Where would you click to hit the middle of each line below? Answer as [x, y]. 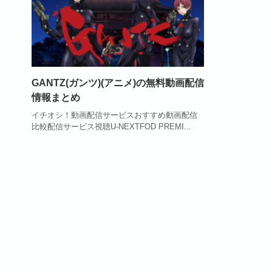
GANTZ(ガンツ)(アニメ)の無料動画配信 [118, 83]
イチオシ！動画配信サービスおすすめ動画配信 [114, 115]
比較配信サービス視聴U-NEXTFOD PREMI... [111, 126]
